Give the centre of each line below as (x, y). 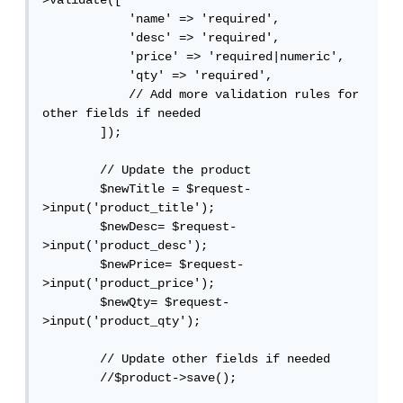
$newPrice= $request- (75, 265)
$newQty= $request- (75, 303)
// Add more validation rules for (89, 95)
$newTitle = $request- (75, 189)
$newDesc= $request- (75, 227)
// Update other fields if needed (75, 359)
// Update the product (75, 170)
